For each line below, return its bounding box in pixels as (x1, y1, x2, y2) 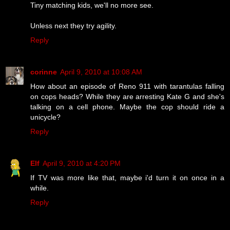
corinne (30, 67, 57, 76)
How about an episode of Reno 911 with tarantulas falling (30, 82, 224, 90)
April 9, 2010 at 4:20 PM (43, 159, 121, 167)
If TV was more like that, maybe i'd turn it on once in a (30, 173, 224, 182)
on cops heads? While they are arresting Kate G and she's (30, 92, 224, 101)
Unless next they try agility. (30, 21, 117, 30)
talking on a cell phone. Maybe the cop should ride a (30, 102, 224, 111)
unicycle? (30, 112, 61, 121)
